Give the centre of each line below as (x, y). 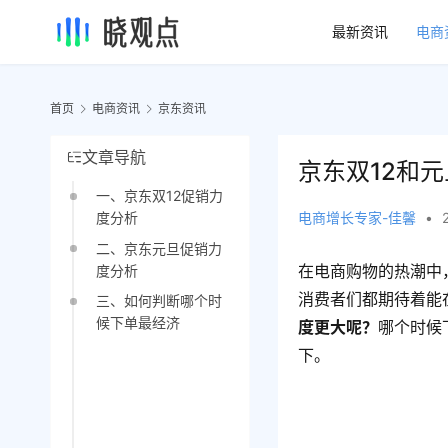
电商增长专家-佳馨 (357, 218)
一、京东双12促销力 (159, 196)
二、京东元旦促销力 (158, 248)
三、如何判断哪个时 (158, 301)
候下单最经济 (137, 323)
